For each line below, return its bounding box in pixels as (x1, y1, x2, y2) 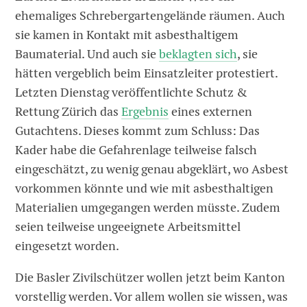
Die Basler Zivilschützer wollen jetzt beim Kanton (15, 269, 286, 285)
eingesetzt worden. (15, 237, 120, 254)
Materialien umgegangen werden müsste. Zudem (15, 199, 281, 215)
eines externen (169, 103, 253, 119)
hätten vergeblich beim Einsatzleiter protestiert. (15, 64, 278, 81)
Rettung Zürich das (15, 103, 122, 119)
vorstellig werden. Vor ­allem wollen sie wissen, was (15, 288, 288, 304)
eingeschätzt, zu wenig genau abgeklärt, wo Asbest (15, 160, 289, 177)
